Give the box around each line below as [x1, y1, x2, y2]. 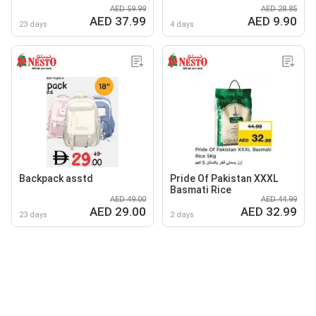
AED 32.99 [241, 205, 297, 219]
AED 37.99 [90, 14, 146, 28]
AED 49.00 [110, 195, 146, 204]
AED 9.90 [248, 14, 297, 28]
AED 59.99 [110, 4, 146, 13]
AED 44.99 [261, 195, 297, 204]
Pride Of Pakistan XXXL [170, 173, 278, 184]
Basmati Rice [170, 184, 231, 195]
